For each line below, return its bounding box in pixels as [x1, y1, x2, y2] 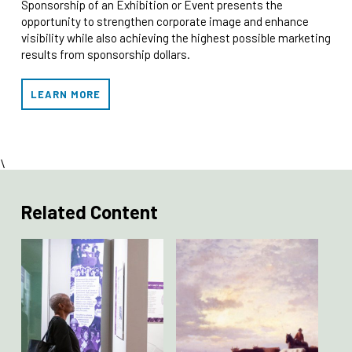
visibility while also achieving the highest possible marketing [20, 30, 331, 45]
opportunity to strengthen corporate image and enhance [20, 13, 309, 28]
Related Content [20, 200, 158, 223]
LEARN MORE [30, 87, 101, 101]
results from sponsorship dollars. [20, 46, 190, 61]
